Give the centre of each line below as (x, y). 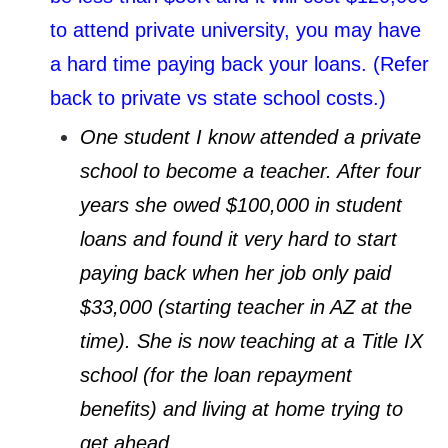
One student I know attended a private (250, 136)
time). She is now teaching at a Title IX (251, 340)
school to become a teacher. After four (250, 170)
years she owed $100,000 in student (241, 204)
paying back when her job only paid (235, 272)
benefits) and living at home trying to (241, 408)
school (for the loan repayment (216, 374)
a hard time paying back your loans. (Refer (239, 63)
